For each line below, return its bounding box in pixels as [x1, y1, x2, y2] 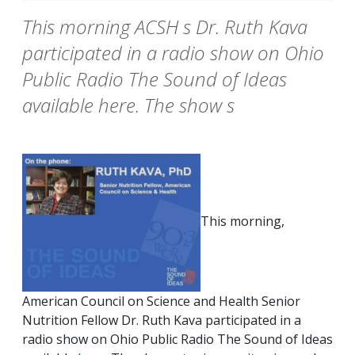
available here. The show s [22, 92, 235, 119]
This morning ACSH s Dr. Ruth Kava [22, 13, 307, 40]
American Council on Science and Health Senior [22, 292, 300, 311]
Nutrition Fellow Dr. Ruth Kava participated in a [22, 311, 301, 330]
